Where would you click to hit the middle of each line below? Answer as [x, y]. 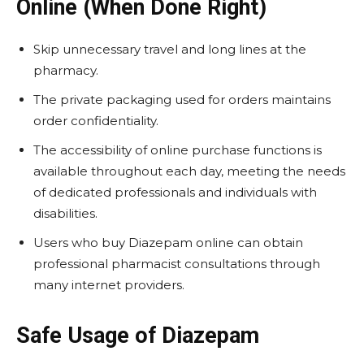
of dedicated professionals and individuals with [175, 192]
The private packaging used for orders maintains [182, 100]
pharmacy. [66, 70]
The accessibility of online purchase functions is [178, 150]
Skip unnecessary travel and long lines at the [170, 49]
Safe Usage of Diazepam [138, 336]
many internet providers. [109, 285]
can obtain [270, 243]
